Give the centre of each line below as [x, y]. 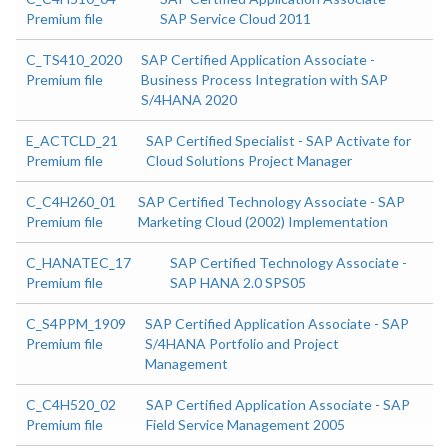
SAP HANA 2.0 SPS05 [237, 282]
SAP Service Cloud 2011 [236, 18]
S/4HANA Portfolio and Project [242, 343]
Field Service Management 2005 [246, 424]
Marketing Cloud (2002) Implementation [263, 221]
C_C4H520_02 [71, 404]
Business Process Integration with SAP [264, 79]
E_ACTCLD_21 [72, 140]
